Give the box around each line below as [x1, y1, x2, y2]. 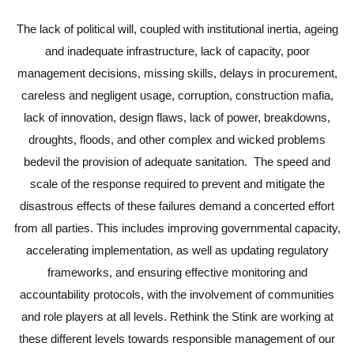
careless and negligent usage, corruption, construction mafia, [21, 88, 333, 103]
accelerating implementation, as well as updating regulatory [25, 243, 329, 258]
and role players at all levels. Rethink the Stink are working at [21, 310, 333, 324]
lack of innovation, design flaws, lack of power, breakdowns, [24, 111, 330, 125]
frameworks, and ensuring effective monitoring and [47, 265, 307, 280]
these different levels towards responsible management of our [19, 332, 335, 346]
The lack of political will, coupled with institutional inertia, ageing [16, 22, 338, 36]
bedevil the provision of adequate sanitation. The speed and [24, 155, 330, 169]
